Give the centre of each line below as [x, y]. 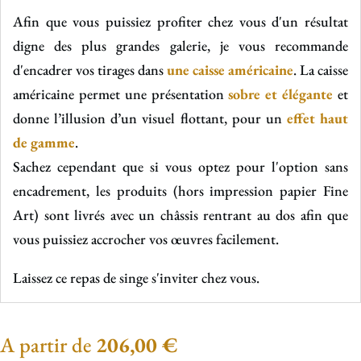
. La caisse [321, 70]
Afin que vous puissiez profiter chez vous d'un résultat [180, 22]
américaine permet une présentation [121, 94]
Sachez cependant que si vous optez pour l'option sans [180, 167]
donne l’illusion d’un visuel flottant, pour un [150, 118]
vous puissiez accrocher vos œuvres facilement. [146, 239]
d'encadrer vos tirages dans [90, 70]
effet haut [317, 118]
